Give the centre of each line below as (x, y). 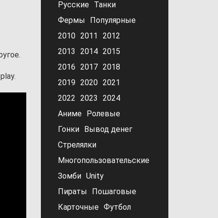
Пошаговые (114, 191)
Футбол (117, 207)
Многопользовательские (103, 160)
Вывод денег (108, 129)
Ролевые (103, 114)
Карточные (78, 207)
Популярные (113, 20)
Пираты (72, 191)
